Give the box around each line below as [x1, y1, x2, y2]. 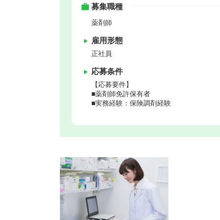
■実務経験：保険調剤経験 [91, 99, 171, 107]
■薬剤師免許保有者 [91, 89, 150, 98]
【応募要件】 [91, 80, 133, 88]
